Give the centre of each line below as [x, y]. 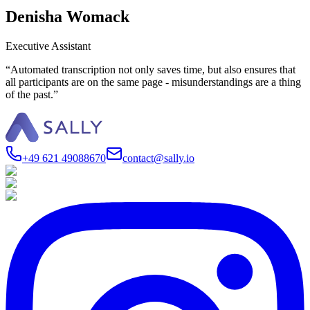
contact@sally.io [158, 158]
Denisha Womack [67, 16]
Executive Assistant [48, 46]
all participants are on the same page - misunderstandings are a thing [153, 82]
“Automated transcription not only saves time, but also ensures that [151, 69]
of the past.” [32, 94]
